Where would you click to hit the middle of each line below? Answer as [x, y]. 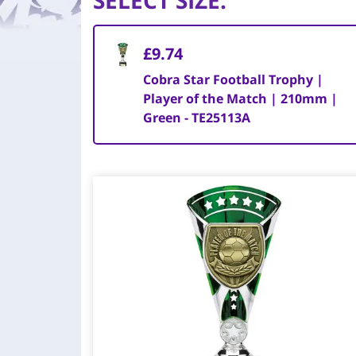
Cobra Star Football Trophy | [233, 79]
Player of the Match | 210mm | [240, 99]
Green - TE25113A [196, 118]
